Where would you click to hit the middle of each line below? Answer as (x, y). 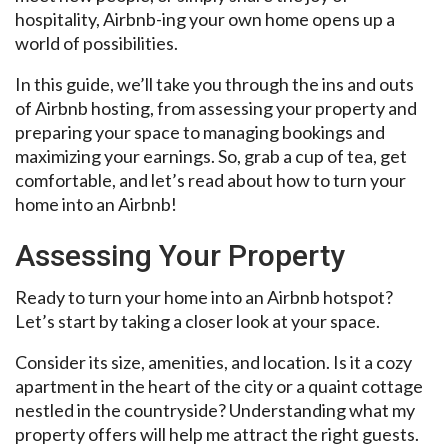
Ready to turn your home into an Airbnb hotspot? (204, 296)
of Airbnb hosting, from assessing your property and (216, 107)
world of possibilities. (96, 42)
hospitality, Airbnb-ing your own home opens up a (205, 18)
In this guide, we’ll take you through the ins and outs (214, 83)
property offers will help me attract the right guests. (217, 433)
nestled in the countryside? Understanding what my (215, 409)
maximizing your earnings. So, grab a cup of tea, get (211, 155)
